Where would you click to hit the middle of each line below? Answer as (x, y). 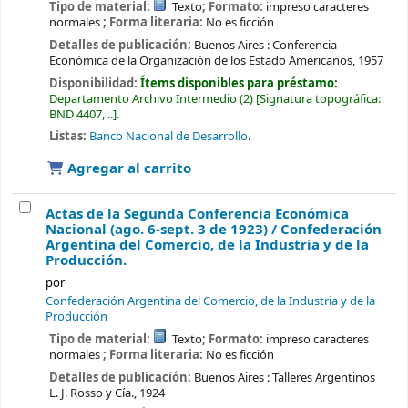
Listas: (67, 137)
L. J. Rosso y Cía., (92, 393)
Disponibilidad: (94, 83)
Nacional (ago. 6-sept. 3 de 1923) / (163, 230)
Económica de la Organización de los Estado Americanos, (202, 60)
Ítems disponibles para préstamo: (239, 83)
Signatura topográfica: (320, 98)
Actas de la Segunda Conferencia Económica (197, 214)
